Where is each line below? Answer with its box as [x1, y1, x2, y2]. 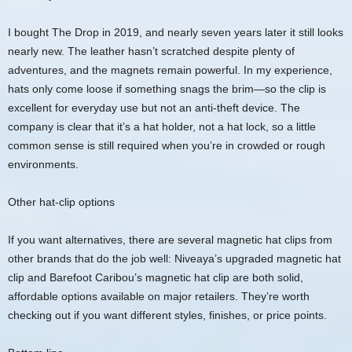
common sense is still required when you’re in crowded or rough [8, 139, 325, 152]
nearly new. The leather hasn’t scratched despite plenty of [8, 45, 295, 57]
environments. [8, 158, 79, 170]
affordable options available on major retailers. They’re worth [8, 290, 310, 302]
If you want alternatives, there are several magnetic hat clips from [8, 233, 332, 246]
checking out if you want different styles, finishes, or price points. [8, 309, 327, 321]
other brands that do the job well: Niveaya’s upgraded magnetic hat [8, 252, 341, 265]
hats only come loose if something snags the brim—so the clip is [8, 82, 326, 95]
